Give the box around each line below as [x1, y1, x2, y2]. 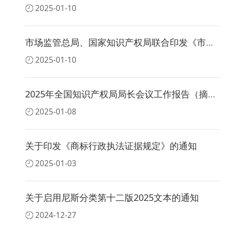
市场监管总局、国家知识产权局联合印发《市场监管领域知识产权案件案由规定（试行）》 [206, 36, 213, 49]
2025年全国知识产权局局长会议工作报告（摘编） [208, 88, 215, 100]
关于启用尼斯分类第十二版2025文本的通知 [25, 191, 199, 204]
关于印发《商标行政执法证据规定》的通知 [25, 140, 197, 152]
